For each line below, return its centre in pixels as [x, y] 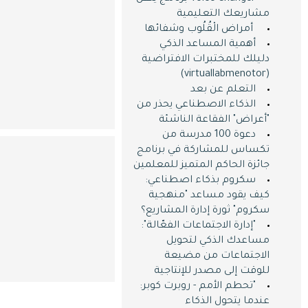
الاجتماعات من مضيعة [217, 256]
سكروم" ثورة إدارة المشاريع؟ [205, 211]
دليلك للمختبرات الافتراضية [206, 60]
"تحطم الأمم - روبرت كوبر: [198, 287]
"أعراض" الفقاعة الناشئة [214, 120]
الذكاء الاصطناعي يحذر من [196, 105]
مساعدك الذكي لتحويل [218, 241]
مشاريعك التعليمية [223, 14]
